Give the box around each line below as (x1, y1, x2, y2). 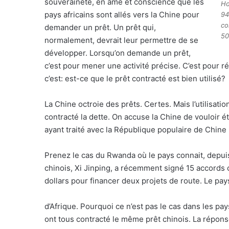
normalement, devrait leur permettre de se (44, 35, 198, 45)
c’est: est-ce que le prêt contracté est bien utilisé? (44, 73, 225, 83)
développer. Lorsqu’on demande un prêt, (44, 48, 191, 58)
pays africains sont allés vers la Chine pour (44, 9, 199, 19)
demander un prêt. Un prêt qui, (44, 22, 156, 32)
